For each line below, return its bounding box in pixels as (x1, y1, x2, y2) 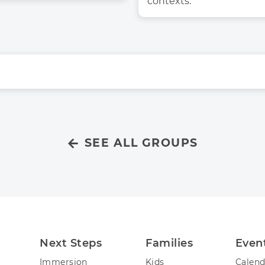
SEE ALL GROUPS (84, 136, 198, 150)
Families (146, 237, 193, 250)
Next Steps (40, 237, 102, 250)
